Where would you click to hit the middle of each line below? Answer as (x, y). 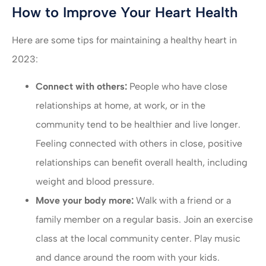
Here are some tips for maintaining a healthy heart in (124, 40)
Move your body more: (85, 201)
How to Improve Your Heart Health (125, 12)
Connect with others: (81, 87)
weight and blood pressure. (95, 182)
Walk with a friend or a (182, 201)
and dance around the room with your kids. (128, 258)
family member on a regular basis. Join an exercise (144, 220)
